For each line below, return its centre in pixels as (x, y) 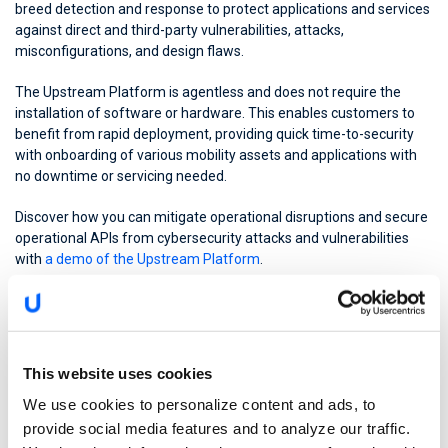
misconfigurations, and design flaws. (129, 50)
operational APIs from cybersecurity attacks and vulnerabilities (212, 237)
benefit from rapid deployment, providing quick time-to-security (214, 133)
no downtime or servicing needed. (121, 175)
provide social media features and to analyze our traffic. (217, 428)
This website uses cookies (118, 373)
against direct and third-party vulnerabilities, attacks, (179, 29)
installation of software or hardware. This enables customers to (215, 112)
